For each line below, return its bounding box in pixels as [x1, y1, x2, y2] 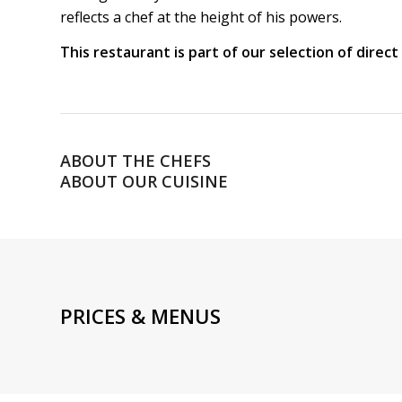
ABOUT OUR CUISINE [60, 170, 228, 192]
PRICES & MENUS [60, 302, 221, 330]
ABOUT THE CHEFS [60, 149, 211, 171]
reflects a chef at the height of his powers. [60, 6, 342, 27]
